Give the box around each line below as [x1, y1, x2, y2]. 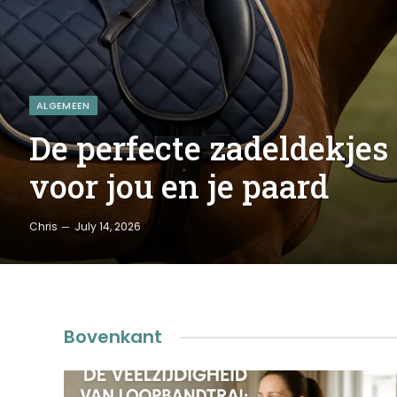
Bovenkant [64, 324, 162, 349]
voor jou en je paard [29, 165, 329, 207]
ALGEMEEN [36, 98, 90, 113]
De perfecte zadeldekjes [29, 127, 388, 169]
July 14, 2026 [74, 219, 141, 234]
